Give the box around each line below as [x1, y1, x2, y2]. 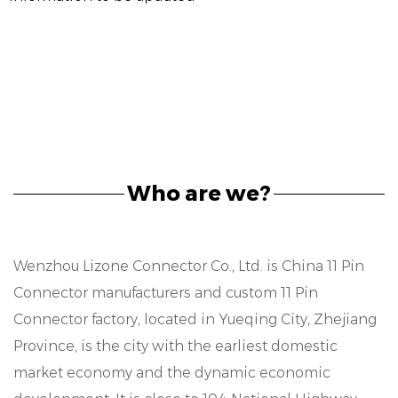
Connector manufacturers [13, 284, 191, 301]
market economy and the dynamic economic [13, 364, 330, 381]
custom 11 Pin [226, 284, 318, 301]
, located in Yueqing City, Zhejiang [138, 311, 377, 328]
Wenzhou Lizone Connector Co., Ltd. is [13, 258, 282, 275]
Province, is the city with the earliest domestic [13, 338, 338, 354]
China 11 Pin [282, 258, 364, 275]
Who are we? [127, 180, 271, 206]
